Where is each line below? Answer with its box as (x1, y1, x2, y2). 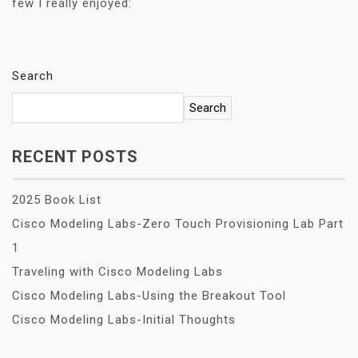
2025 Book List (12, 192, 101, 207)
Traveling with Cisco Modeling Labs (12, 264, 223, 279)
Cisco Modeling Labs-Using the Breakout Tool (12, 288, 286, 303)
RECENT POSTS (12, 146, 138, 166)
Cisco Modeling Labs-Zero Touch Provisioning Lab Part (12, 216, 344, 231)
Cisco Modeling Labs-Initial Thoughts (12, 312, 236, 327)
